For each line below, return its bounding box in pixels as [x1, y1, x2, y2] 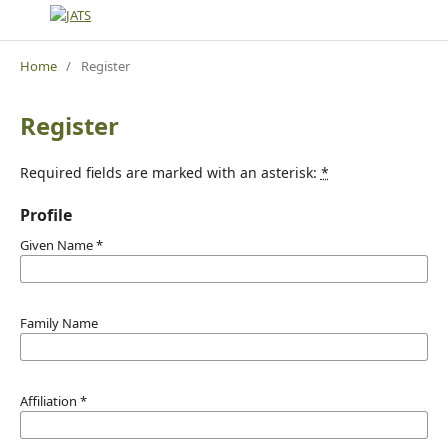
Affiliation [19, 391, 80, 410]
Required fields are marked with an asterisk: [19, 162, 321, 182]
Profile [19, 203, 72, 226]
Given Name [19, 235, 96, 254]
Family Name [19, 313, 98, 332]
